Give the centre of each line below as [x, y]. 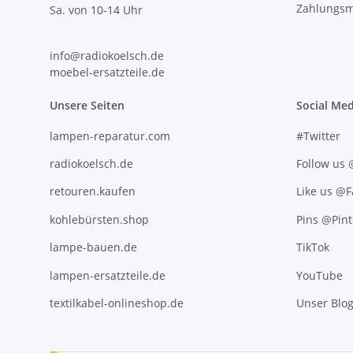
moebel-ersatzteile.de [107, 72]
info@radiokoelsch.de [107, 56]
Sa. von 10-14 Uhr [96, 10]
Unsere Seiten [87, 106]
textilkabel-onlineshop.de [117, 303]
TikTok [312, 247]
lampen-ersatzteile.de [108, 275]
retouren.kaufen [93, 191]
